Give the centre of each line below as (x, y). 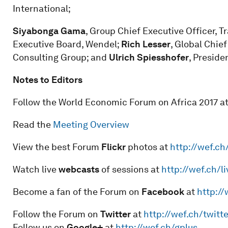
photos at (148, 147)
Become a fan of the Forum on (77, 191)
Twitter (115, 214)
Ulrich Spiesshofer (149, 57)
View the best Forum (56, 147)
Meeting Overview (91, 124)
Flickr (112, 147)
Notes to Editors (47, 79)
